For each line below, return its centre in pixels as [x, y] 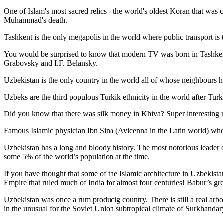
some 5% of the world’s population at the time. [77, 156]
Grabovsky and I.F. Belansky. [51, 63]
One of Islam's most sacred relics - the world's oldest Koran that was [112, 11]
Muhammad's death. [37, 20]
